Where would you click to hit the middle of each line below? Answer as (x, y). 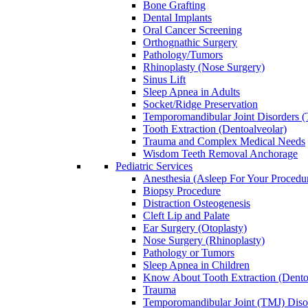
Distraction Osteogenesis (197, 203)
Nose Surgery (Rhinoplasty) (204, 240)
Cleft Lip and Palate (186, 216)
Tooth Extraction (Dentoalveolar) (215, 129)
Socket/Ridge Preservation (200, 104)
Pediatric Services (154, 166)
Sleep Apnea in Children (196, 265)
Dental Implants (177, 18)
